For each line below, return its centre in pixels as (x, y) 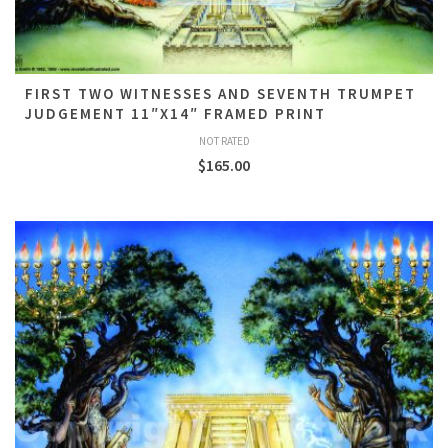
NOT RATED (224, 141)
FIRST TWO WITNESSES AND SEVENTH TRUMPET (220, 93)
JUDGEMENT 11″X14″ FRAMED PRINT (175, 113)
